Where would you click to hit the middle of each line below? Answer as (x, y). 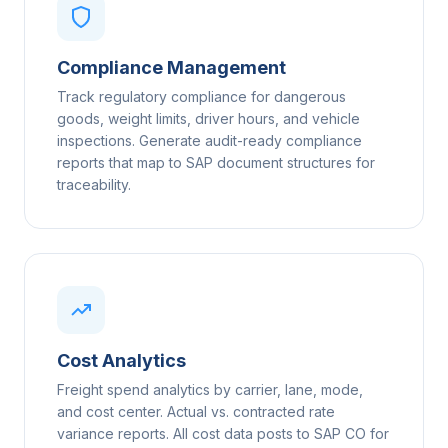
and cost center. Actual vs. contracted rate (196, 412)
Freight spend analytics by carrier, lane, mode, (210, 390)
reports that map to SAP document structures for (216, 163)
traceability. (94, 185)
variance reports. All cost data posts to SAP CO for (223, 434)
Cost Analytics (121, 361)
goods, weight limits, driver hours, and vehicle (208, 119)
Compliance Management (171, 68)
